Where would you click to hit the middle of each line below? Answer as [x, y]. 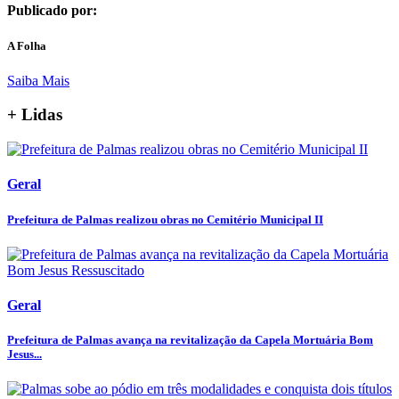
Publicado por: [52, 11]
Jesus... [24, 354]
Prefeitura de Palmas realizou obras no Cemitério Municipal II [165, 219]
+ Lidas [35, 115]
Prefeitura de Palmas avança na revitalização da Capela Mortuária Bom [190, 340]
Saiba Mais [38, 80]
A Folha [27, 45]
